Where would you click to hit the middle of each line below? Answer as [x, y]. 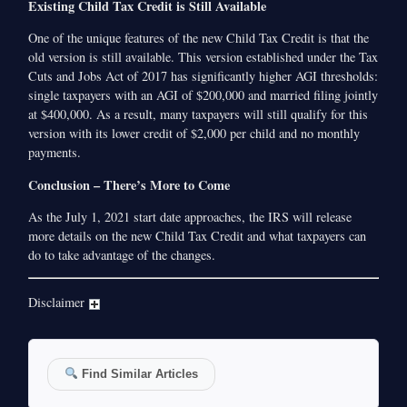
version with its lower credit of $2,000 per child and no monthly [194, 134]
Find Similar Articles [138, 373]
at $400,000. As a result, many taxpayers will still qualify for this [199, 114]
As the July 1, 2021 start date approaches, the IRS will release [190, 217]
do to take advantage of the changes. [122, 255]
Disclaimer [59, 302]
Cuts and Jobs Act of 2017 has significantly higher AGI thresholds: [203, 76]
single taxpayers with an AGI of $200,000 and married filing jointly [203, 95]
